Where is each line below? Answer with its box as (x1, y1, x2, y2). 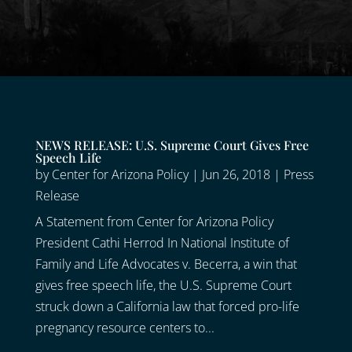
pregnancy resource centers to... (35, 319, 214, 337)
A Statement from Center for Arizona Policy (35, 213, 273, 231)
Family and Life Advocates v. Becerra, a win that (35, 255, 297, 273)
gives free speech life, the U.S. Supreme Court (35, 277, 291, 295)
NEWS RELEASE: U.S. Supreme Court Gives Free (35, 137, 309, 154)
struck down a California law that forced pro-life (35, 298, 299, 316)
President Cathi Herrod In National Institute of (35, 234, 289, 252)
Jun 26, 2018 (201, 166, 270, 184)
